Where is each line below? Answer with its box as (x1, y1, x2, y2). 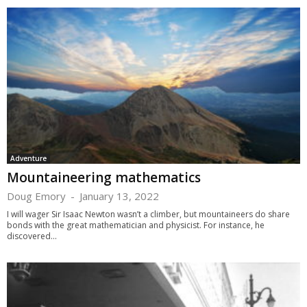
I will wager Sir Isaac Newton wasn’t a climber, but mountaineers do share (7, 208, 290, 221)
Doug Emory (7, 189, 66, 204)
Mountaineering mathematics (7, 169, 201, 187)
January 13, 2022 (79, 189, 159, 204)
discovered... (7, 230, 57, 243)
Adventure (10, 153, 47, 164)
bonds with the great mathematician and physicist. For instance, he (7, 219, 265, 232)
